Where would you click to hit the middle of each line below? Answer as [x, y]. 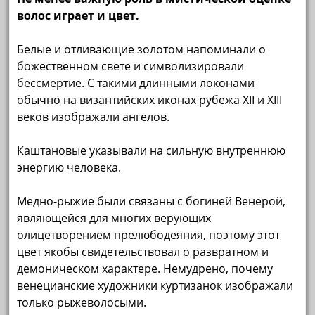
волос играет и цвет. [78, 15]
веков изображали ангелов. [94, 116]
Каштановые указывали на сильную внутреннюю [152, 150]
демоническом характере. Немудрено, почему [145, 268]
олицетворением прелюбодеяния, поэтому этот [149, 234]
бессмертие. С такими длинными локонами [136, 83]
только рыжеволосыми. [82, 302]
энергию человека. [69, 167]
